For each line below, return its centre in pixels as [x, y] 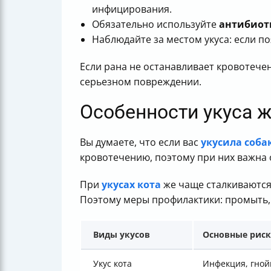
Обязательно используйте [155, 24]
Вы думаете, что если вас [140, 142]
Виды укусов [122, 234]
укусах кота [131, 184]
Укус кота [113, 263]
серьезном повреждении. [141, 82]
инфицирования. [132, 9]
